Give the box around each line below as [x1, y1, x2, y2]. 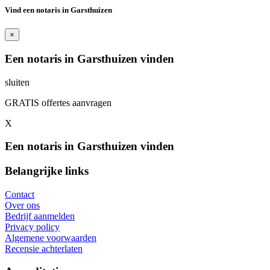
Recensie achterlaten [5, 243, 83, 254]
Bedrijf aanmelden [5, 210, 75, 221]
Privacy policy [5, 221, 60, 232]
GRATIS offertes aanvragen [5, 97, 111, 108]
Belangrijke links [5, 165, 89, 177]
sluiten [5, 77, 30, 87]
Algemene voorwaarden [5, 232, 96, 243]
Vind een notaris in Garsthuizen [5, 5, 112, 14]
